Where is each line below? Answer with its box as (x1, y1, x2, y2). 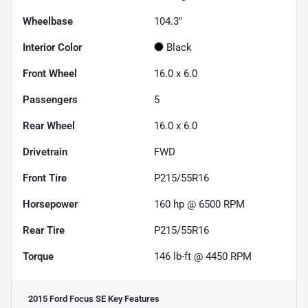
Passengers (23, 93, 78, 107)
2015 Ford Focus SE (28, 294, 106, 305)
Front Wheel (23, 67, 77, 80)
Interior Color (23, 41, 82, 54)
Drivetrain (23, 146, 67, 159)
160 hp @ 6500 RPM (154, 198, 245, 211)
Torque (23, 250, 54, 263)
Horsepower (23, 198, 78, 211)
